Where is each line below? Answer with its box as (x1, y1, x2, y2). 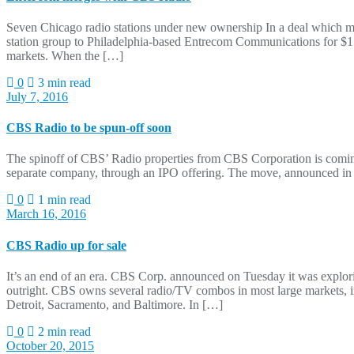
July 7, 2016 (6, 89, 68, 104)
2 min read (35, 324, 91, 338)
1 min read (35, 193, 91, 207)
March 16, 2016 (6, 207, 86, 221)
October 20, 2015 (6, 338, 94, 352)
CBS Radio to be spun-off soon (6, 121, 171, 135)
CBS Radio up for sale (6, 238, 126, 252)
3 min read (35, 75, 91, 89)
